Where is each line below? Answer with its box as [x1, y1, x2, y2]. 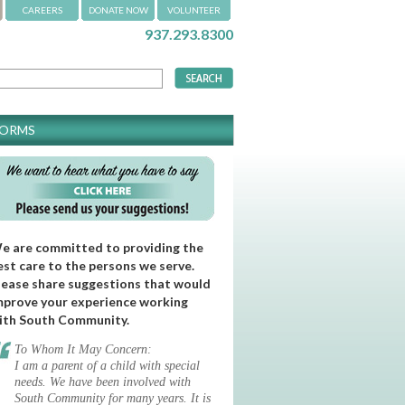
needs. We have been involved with [14, 374, 191, 389]
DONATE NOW [88, 5, 148, 15]
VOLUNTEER [167, 5, 221, 15]
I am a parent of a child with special [14, 358, 200, 372]
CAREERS [22, 5, 62, 15]
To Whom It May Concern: [14, 342, 152, 356]
